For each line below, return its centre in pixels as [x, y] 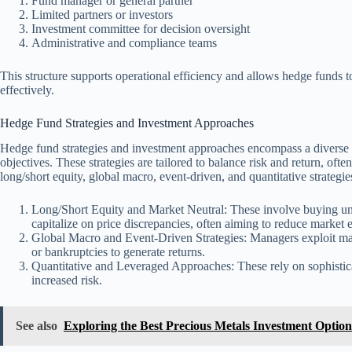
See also [37, 326]
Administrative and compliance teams [124, 42]
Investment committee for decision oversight [141, 28]
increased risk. [67, 280]
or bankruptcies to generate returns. [118, 252]
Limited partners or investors [102, 14]
